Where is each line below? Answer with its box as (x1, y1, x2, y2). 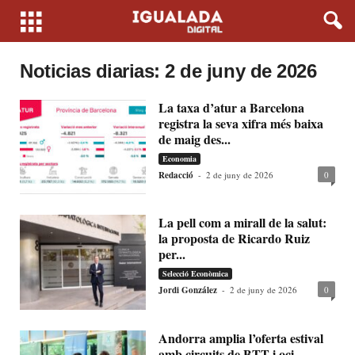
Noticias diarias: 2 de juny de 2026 (20, 60, 317, 82)
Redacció (158, 169, 194, 181)
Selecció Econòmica (162, 268, 229, 280)
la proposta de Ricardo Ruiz (158, 229, 311, 248)
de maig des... (158, 130, 231, 148)
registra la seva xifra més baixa (158, 114, 324, 132)
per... (158, 245, 186, 264)
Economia (162, 153, 197, 164)
